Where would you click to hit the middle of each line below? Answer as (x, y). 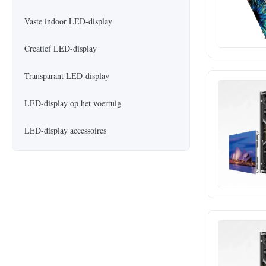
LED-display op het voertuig (73, 103)
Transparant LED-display (67, 75)
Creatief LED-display (61, 48)
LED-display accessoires (65, 130)
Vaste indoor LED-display (68, 21)
